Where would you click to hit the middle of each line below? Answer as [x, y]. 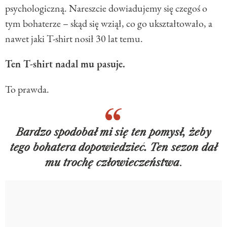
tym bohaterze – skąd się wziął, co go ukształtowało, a [109, 23]
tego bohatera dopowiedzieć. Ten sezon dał [113, 147]
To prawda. [27, 89]
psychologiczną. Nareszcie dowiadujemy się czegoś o [106, 8]
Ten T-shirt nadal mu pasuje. [65, 64]
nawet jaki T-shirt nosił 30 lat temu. [74, 38]
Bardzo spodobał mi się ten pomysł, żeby [113, 132]
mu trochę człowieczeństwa [112, 162]
